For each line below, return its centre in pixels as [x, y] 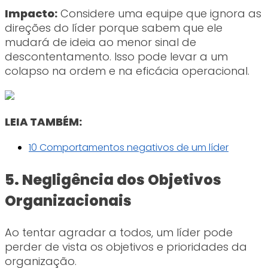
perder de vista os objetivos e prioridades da [126, 247]
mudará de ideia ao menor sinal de [100, 42]
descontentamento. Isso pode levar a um [116, 57]
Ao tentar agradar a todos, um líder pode [119, 233]
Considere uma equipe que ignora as [159, 14]
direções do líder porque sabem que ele [114, 28]
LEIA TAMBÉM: [43, 122]
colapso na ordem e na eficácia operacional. [127, 71]
